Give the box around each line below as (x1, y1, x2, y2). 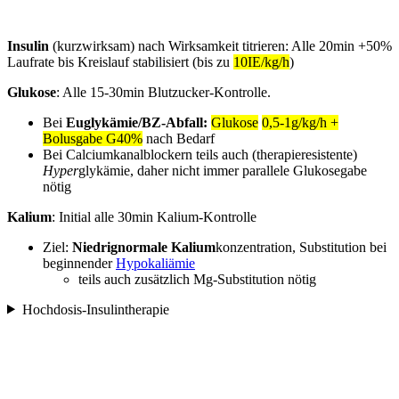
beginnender (43, 255, 116, 271)
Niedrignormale (72, 239, 167, 255)
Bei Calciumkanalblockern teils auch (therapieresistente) (43, 146, 357, 162)
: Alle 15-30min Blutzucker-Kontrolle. (56, 84, 274, 100)
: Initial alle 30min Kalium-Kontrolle (52, 208, 256, 224)
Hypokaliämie (116, 255, 195, 271)
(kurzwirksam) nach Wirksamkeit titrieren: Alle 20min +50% (49, 37, 392, 53)
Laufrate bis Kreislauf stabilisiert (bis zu (7, 53, 233, 69)
